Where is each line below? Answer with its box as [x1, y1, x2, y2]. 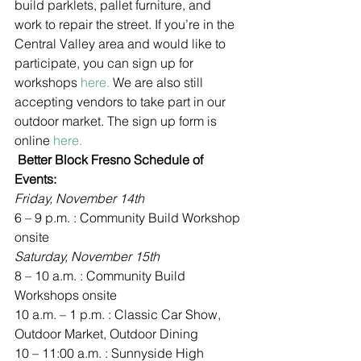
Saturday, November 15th [15, 248, 160, 265]
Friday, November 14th [15, 190, 144, 207]
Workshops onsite [15, 287, 117, 304]
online [15, 132, 53, 149]
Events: [15, 171, 56, 188]
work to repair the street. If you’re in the [15, 16, 238, 33]
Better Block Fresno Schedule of [15, 151, 206, 168]
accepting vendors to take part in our [15, 93, 229, 110]
